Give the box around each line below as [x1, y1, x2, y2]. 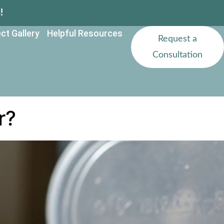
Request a [158, 34, 197, 43]
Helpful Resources [46, 28, 122, 38]
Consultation [152, 50, 203, 59]
